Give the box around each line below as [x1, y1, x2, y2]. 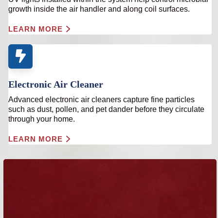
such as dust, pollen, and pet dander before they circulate [8, 105, 205, 113]
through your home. [8, 115, 75, 123]
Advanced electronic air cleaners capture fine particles [8, 95, 195, 104]
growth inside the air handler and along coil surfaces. [8, 5, 190, 13]
